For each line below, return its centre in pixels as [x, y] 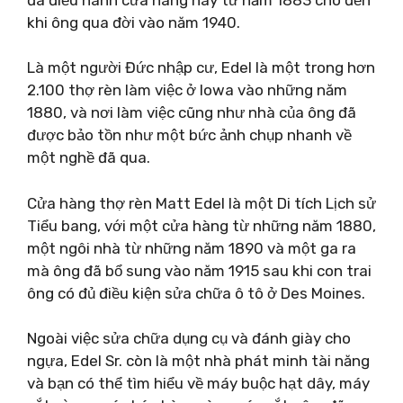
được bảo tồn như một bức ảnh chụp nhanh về [189, 135]
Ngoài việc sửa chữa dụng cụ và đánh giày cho [189, 338]
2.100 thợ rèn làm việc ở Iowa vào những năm [187, 90]
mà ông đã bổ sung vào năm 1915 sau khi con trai [199, 270]
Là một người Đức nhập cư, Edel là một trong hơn [201, 67]
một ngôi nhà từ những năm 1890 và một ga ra [192, 248]
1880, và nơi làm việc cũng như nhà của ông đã [192, 112]
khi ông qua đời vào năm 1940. [134, 22]
